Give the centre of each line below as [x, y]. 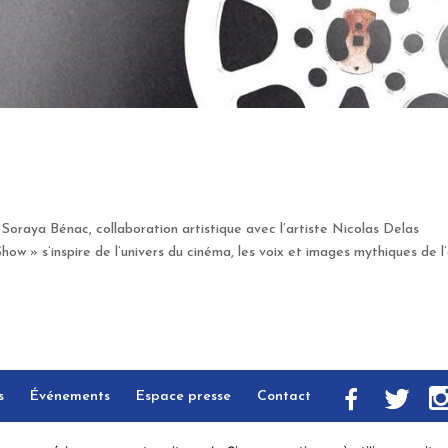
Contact [284, 396]
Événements [70, 396]
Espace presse [184, 396]
